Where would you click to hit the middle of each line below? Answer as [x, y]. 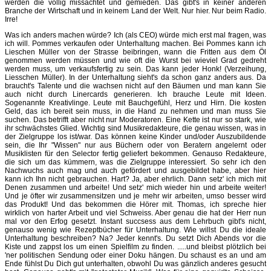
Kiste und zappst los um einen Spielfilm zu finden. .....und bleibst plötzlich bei [135, 247]
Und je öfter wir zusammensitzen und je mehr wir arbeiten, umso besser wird [135, 196]
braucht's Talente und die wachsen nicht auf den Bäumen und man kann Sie [135, 86]
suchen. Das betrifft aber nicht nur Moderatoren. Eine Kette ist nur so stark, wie [135, 119]
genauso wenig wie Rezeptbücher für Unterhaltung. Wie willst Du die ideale [135, 230]
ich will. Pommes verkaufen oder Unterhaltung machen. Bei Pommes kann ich [135, 43]
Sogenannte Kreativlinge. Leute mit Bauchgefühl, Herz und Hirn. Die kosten [135, 103]
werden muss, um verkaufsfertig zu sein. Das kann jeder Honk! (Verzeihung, [135, 69]
